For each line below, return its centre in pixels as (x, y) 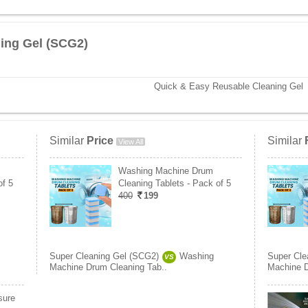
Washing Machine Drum (166, 171)
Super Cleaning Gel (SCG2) (104, 256)
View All (131, 142)
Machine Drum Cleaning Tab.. (108, 267)
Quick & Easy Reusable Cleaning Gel (229, 86)
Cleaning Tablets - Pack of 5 (175, 183)
